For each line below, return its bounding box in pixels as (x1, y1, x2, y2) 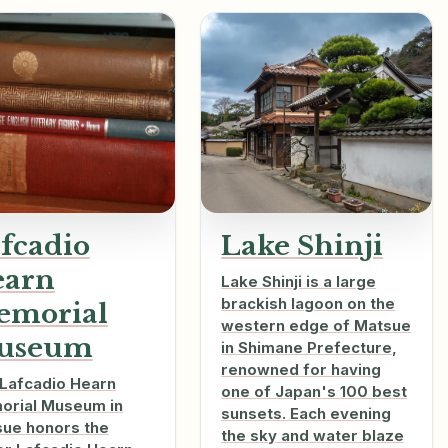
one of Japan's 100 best (221, 382, 408, 402)
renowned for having (221, 360, 382, 380)
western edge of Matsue (221, 316, 412, 336)
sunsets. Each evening (221, 404, 392, 424)
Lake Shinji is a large (221, 272, 377, 292)
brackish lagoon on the (221, 294, 396, 314)
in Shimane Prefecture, (221, 338, 398, 358)
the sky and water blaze (221, 426, 405, 446)
